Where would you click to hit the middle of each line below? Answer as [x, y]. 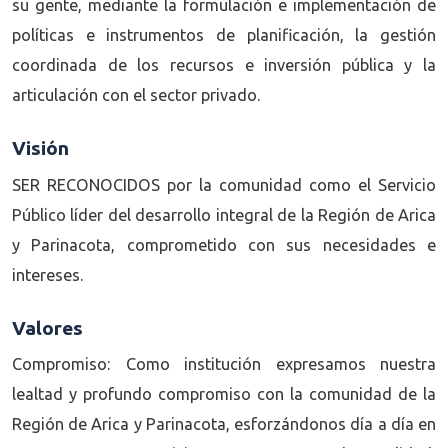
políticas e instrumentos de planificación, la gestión [224, 35]
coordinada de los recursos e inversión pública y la [224, 65]
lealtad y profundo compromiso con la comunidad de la [224, 394]
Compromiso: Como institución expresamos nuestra [224, 364]
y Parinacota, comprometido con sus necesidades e [224, 244]
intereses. [48, 274]
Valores [47, 327]
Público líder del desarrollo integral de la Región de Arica [224, 214]
